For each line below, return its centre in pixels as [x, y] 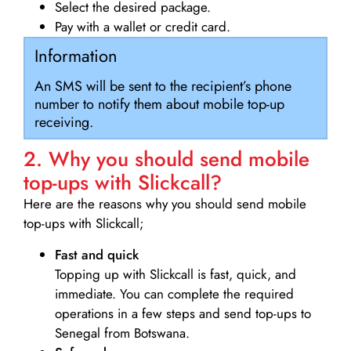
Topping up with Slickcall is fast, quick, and [175, 274]
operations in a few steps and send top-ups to [183, 313]
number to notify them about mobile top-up [159, 105]
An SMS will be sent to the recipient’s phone [163, 87]
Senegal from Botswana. [122, 333]
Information [76, 56]
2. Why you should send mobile [166, 159]
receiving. [63, 123]
